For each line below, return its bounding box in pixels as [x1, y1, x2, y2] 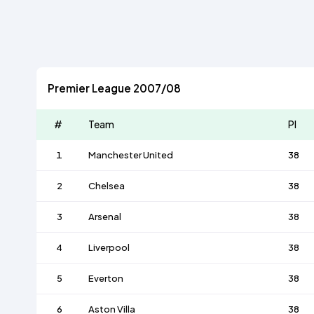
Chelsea [88, 180, 125, 192]
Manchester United [88, 149, 173, 161]
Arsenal [88, 211, 121, 223]
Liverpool [88, 242, 130, 254]
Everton [88, 273, 123, 285]
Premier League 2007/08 [48, 81, 182, 95]
